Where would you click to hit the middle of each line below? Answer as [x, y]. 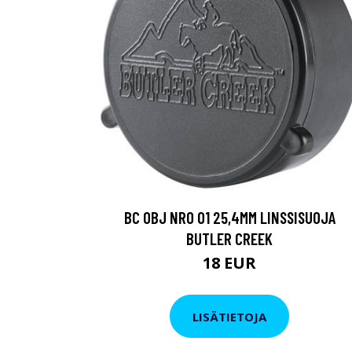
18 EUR [229, 263]
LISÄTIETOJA [229, 316]
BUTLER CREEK [229, 238]
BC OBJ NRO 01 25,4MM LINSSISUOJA [229, 217]
